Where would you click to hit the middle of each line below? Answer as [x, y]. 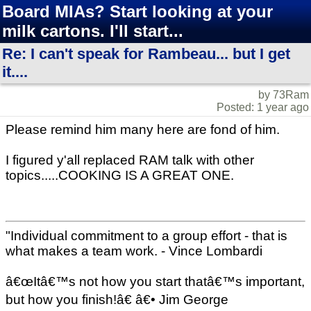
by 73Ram [284, 95]
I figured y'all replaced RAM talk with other [130, 160]
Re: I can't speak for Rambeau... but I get [146, 54]
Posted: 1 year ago [263, 107]
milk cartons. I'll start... [93, 31]
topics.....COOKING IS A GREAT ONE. [120, 175]
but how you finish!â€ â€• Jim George [117, 300]
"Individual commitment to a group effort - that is [146, 236]
